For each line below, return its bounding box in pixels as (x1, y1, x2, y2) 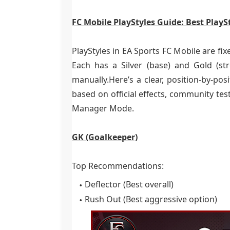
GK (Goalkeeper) (72, 131, 138, 143)
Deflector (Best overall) (85, 179, 174, 190)
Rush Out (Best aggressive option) (85, 194, 217, 205)
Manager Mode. (72, 103, 134, 114)
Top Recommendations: (72, 160, 164, 171)
